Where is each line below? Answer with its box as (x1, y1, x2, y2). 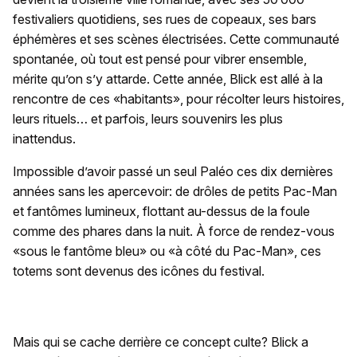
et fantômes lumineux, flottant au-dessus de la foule (13, 203, 310, 220)
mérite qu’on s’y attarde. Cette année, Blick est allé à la (13, 71, 323, 88)
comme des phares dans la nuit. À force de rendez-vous (13, 223, 335, 240)
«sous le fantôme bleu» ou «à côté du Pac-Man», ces (13, 243, 321, 260)
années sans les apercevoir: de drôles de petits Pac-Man (13, 183, 337, 200)
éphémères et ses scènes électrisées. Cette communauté (13, 31, 339, 48)
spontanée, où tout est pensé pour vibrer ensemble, (13, 51, 307, 68)
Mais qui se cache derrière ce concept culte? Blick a (13, 334, 308, 351)
